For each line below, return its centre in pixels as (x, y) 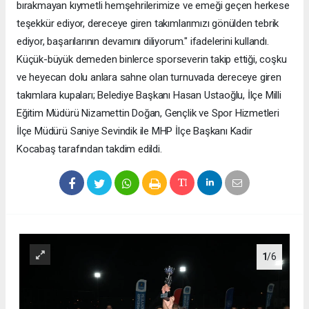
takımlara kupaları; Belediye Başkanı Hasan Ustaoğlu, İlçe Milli (149, 96)
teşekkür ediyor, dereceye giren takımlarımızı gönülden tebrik (148, 24)
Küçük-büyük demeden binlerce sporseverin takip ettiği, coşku (152, 60)
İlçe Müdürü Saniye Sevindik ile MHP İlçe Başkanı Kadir (134, 131)
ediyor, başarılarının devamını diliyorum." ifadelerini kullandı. (143, 42)
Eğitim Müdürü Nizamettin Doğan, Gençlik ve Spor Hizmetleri (148, 113)
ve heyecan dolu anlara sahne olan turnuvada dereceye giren (149, 78)
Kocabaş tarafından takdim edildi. (89, 149)
